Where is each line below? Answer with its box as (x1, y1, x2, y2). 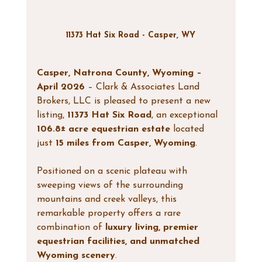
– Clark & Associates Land (84, 82, 202, 92)
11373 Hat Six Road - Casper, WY (66, 30, 196, 40)
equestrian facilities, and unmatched (36, 236, 202, 246)
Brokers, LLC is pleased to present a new (36, 96, 213, 106)
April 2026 (36, 82, 85, 92)
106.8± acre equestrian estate (36, 124, 170, 134)
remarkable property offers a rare (36, 208, 184, 218)
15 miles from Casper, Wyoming (55, 138, 195, 148)
